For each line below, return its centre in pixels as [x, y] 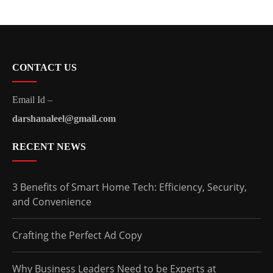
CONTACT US [44, 67]
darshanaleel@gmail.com [64, 118]
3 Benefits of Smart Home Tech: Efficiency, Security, [129, 187]
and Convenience [52, 201]
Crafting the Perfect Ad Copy [77, 235]
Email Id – [32, 99]
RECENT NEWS [49, 146]
